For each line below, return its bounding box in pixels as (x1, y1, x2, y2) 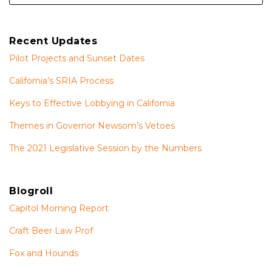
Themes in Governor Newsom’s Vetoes (9, 120, 175, 132)
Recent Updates (9, 35, 97, 47)
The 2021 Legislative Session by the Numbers (9, 143, 202, 154)
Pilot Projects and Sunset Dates (9, 53, 144, 64)
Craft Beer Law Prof (9, 225, 93, 237)
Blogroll (9, 185, 53, 197)
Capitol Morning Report (9, 203, 109, 214)
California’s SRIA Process (9, 75, 114, 87)
